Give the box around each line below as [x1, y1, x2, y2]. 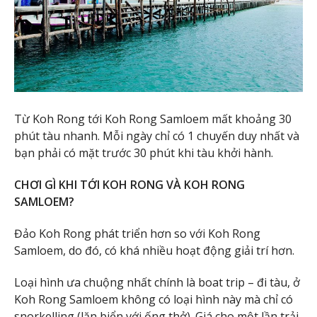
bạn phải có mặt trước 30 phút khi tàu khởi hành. [14, 145, 273, 161]
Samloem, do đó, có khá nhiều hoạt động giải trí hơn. [14, 243, 294, 258]
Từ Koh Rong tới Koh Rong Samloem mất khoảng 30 [14, 111, 292, 127]
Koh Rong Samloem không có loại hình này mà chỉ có [14, 291, 293, 307]
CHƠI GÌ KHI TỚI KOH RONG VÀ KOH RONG [14, 177, 245, 193]
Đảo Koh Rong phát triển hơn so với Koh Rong [14, 226, 260, 241]
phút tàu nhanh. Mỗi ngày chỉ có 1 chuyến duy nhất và [14, 128, 299, 144]
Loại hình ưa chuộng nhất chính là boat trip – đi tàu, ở [14, 274, 300, 290]
